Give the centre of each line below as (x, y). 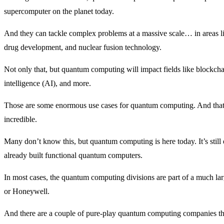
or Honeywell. (27, 191)
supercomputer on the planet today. (59, 11)
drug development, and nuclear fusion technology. (83, 47)
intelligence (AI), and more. (47, 83)
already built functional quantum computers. (73, 155)
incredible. (20, 119)
